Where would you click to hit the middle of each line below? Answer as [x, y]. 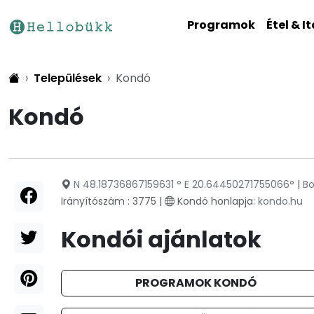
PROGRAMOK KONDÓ [196, 283]
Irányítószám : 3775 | [112, 201]
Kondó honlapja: [216, 201]
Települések [68, 78]
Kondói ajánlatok [161, 239]
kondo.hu [280, 201]
